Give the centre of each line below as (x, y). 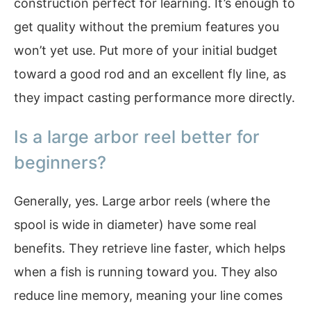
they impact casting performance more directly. (154, 97)
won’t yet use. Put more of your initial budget (146, 50)
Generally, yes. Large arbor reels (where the (142, 201)
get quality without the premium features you (146, 26)
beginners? (60, 163)
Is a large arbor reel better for (137, 137)
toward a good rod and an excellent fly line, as (150, 74)
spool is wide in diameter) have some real (135, 225)
